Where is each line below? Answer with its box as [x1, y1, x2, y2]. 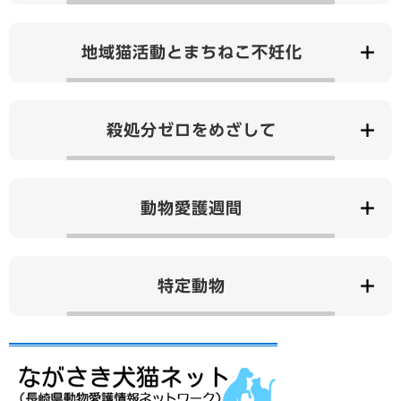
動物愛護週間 [141, 200, 243, 217]
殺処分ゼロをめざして [107, 122, 277, 139]
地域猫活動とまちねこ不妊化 [81, 44, 303, 61]
